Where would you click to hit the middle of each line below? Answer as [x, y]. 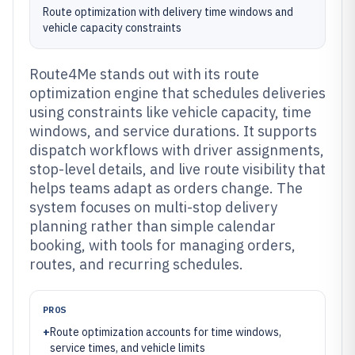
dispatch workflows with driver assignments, [177, 150]
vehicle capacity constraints [112, 28]
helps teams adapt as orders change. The [166, 188]
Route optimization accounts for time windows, [166, 332]
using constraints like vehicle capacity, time [170, 112]
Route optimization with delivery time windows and [168, 12]
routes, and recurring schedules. [136, 264]
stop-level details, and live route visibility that [177, 169]
